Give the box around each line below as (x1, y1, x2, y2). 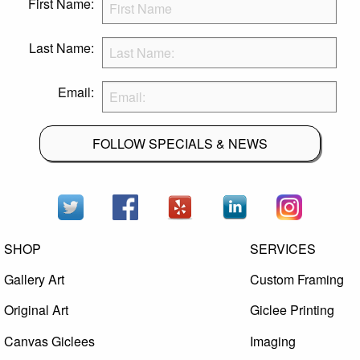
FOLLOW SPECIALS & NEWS (92, 133, 268, 153)
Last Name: (28, 39, 94, 58)
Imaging (250, 331, 297, 350)
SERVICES (250, 239, 317, 258)
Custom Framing (250, 270, 345, 289)
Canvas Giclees (4, 331, 96, 350)
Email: (57, 83, 94, 102)
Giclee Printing (250, 301, 335, 320)
